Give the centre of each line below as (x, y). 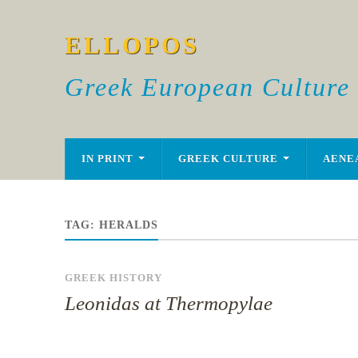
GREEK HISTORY (113, 278)
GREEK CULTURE (228, 159)
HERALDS (128, 225)
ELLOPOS (132, 45)
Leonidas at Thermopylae (168, 303)
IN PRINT (107, 159)
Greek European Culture (207, 87)
